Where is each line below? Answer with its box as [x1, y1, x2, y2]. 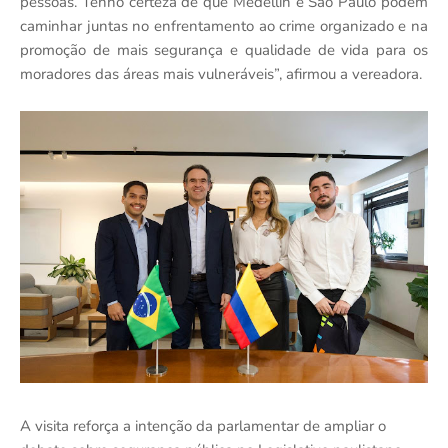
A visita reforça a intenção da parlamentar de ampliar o [20, 415, 386, 436]
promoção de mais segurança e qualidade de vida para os [20, 39, 428, 60]
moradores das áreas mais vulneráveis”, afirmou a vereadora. [20, 63, 422, 84]
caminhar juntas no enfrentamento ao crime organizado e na [20, 15, 428, 36]
